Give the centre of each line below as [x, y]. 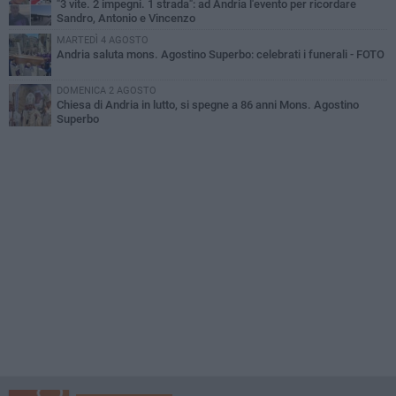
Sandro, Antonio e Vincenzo [126, 19]
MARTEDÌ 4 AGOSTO [103, 41]
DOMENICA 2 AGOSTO [107, 91]
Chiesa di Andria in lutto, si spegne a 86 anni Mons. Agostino [208, 105]
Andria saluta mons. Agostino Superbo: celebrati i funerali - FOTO [221, 55]
